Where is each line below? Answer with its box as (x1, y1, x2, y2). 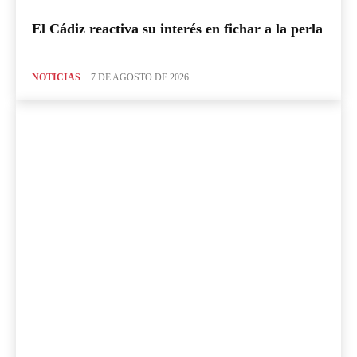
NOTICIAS (32, 72, 80, 84)
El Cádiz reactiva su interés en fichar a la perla (32, 21, 323, 37)
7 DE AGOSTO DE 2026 (91, 72, 189, 84)
